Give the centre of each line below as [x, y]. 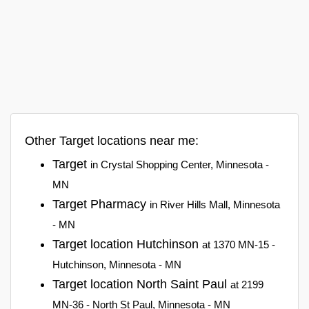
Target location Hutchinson [127, 244]
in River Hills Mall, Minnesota [215, 204]
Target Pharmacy [101, 204]
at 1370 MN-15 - [239, 244]
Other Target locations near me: [112, 140]
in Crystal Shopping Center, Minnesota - [180, 164]
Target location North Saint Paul [141, 284]
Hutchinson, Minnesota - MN [117, 264]
